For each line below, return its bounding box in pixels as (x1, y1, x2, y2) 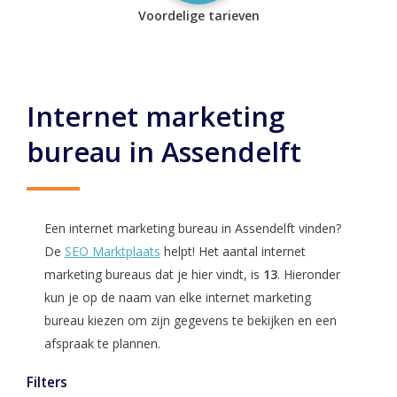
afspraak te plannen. (44, 335, 160, 352)
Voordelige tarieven (137, 7, 260, 24)
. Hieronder (277, 266, 340, 283)
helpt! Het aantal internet (160, 243, 306, 260)
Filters (27, 373, 67, 392)
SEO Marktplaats (65, 243, 160, 260)
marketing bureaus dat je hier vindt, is (44, 266, 263, 283)
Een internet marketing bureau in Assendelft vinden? (44, 220, 341, 237)
